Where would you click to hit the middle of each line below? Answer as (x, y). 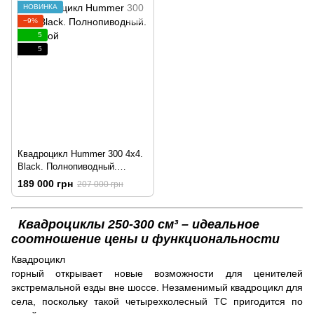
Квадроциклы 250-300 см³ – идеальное (135, 224)
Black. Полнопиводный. (67, 167)
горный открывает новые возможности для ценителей (157, 273)
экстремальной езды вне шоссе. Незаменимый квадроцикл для (157, 287)
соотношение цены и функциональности (145, 239)
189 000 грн (45, 184)
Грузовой (36, 179)
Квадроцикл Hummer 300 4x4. (80, 154)
